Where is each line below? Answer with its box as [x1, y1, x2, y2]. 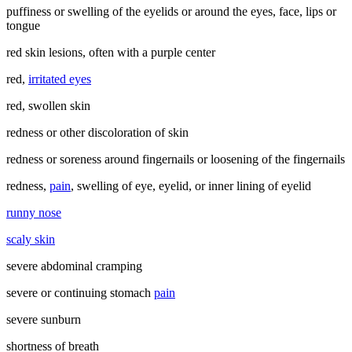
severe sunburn [6, 312, 81, 326]
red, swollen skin [6, 98, 90, 112]
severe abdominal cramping [6, 258, 142, 273]
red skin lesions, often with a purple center [6, 45, 215, 59]
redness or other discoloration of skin [6, 125, 189, 139]
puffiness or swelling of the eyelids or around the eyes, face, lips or [6, 4, 336, 18]
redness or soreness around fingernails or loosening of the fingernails [6, 152, 345, 166]
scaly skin [6, 232, 55, 246]
